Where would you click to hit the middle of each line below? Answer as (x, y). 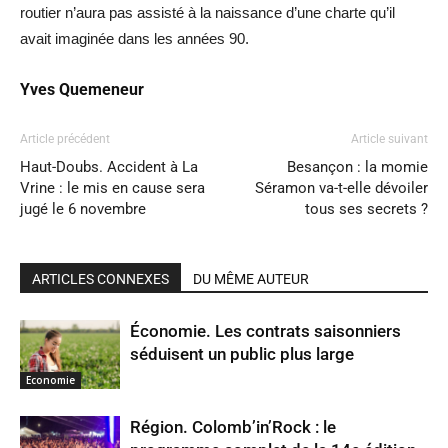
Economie (50, 379)
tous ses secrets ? (366, 209)
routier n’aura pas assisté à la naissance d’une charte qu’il (207, 12)
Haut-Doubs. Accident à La (109, 167)
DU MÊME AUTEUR (251, 279)
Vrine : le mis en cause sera (112, 188)
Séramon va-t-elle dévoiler (341, 188)
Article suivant (389, 139)
